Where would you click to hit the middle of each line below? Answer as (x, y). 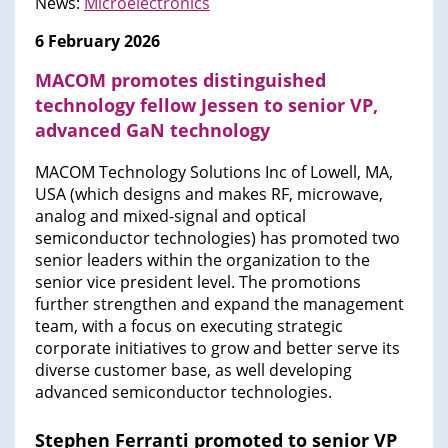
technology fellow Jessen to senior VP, (206, 105)
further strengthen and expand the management (219, 304)
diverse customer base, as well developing (193, 370)
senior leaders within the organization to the (202, 260)
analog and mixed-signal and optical (170, 216)
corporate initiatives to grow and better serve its (217, 348)
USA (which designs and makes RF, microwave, (209, 194)
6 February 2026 (97, 41)
